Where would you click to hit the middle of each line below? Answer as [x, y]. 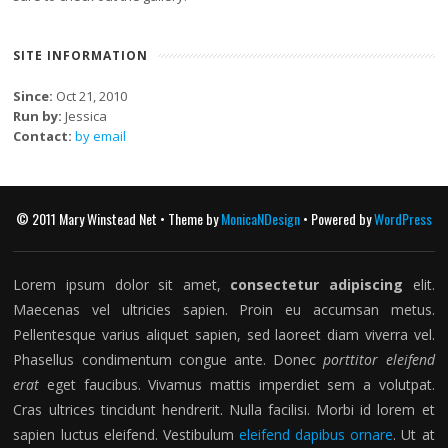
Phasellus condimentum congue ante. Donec [168, 359]
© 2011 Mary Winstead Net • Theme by [118, 218]
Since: [33, 96]
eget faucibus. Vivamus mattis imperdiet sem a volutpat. [237, 384]
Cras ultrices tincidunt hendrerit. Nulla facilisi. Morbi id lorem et [224, 409]
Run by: [38, 116]
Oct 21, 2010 [90, 96]
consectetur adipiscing [316, 284]
